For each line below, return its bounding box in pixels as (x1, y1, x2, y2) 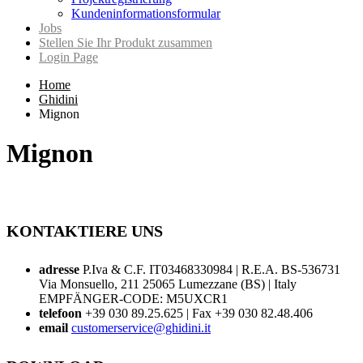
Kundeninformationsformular (71, 6, 220, 20)
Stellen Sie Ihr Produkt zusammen (39, 36, 212, 49)
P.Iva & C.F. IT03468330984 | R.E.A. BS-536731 (79, 263, 340, 277)
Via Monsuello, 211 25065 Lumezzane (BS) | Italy (39, 277, 297, 292)
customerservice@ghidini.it (71, 321, 211, 335)
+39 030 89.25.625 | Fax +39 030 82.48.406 (82, 306, 313, 321)
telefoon (39, 306, 82, 321)
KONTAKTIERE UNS (6, 222, 163, 241)
